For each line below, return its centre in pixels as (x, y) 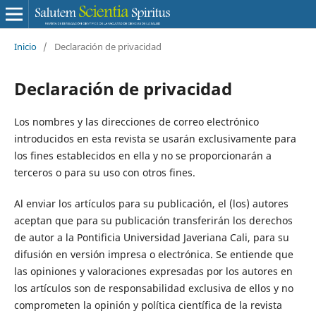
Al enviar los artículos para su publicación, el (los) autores (151, 203)
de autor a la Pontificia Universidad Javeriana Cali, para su (151, 237)
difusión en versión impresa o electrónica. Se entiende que (153, 254)
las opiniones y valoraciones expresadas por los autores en (153, 271)
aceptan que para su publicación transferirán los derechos (153, 220)
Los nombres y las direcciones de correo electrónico (136, 121)
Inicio (25, 46)
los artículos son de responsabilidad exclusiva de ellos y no (153, 288)
